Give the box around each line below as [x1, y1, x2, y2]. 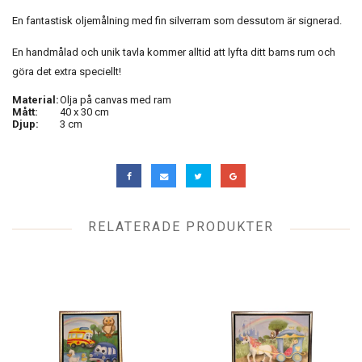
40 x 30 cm [60, 106, 109, 119]
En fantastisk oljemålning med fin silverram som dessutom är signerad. [12, 15, 344, 27]
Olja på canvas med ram [60, 94, 171, 107]
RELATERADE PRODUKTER [88, 218, 274, 234]
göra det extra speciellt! [12, 65, 121, 78]
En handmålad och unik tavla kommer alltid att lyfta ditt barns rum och [12, 46, 335, 59]
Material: [12, 94, 59, 107]
